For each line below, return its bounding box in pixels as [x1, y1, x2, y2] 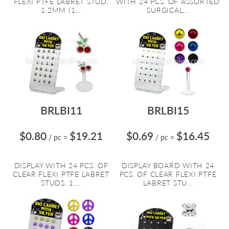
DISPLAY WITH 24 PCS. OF [14, 161, 108, 170]
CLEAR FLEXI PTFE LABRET [13, 170, 109, 178]
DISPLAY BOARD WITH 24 [121, 161, 215, 170]
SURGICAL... [147, 6, 189, 14]
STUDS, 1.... [41, 178, 81, 187]
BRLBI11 [40, 104, 82, 117]
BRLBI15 [147, 104, 189, 117]
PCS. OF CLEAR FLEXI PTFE [119, 170, 217, 178]
